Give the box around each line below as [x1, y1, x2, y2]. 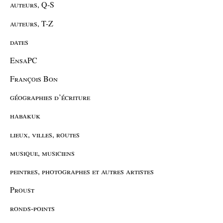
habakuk [10, 110, 40, 121]
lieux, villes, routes [10, 128, 80, 139]
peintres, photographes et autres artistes [10, 166, 154, 177]
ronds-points [10, 203, 55, 214]
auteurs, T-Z [10, 17, 53, 28]
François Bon [10, 73, 58, 84]
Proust [10, 184, 34, 195]
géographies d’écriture [10, 92, 90, 103]
